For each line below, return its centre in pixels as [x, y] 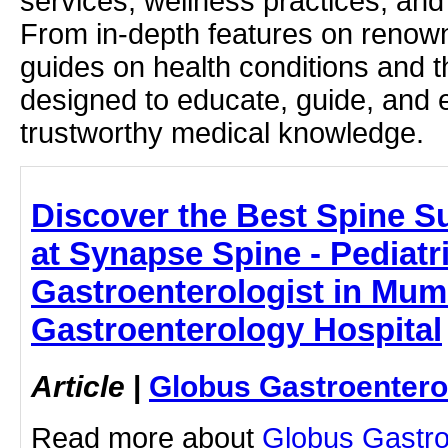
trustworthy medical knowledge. [222, 132]
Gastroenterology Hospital [236, 329]
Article [78, 385]
